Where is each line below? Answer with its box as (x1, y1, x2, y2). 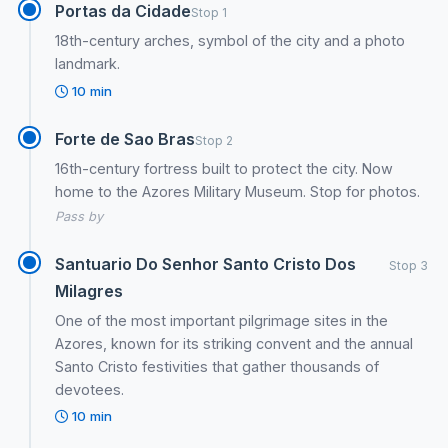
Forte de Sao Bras (55, 128, 196, 149)
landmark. (55, 54, 121, 72)
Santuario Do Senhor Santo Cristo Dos (55, 253, 357, 274)
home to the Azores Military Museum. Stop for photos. (55, 182, 421, 200)
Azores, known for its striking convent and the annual (55, 334, 414, 352)
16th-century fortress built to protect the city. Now (55, 159, 394, 177)
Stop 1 (191, 4, 228, 20)
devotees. (55, 380, 125, 398)
